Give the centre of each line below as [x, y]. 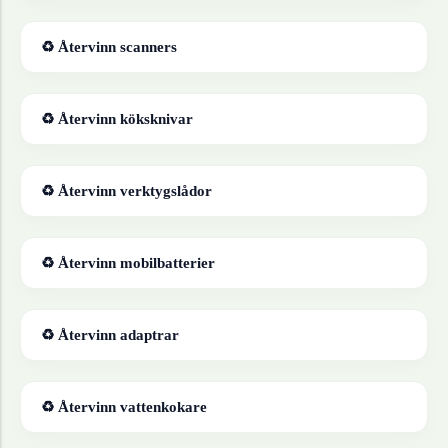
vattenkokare [163, 407]
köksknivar [156, 119]
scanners [148, 47]
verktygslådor [166, 191]
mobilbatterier [167, 263]
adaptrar [149, 335]
